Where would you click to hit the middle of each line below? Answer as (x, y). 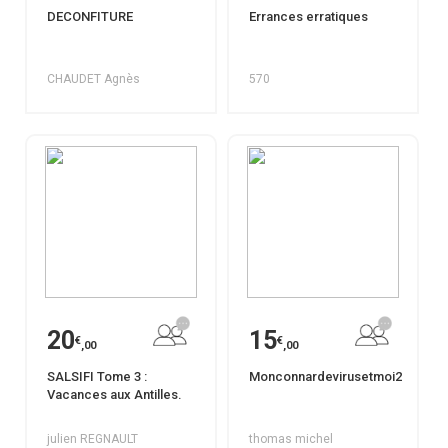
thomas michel (290, 439)
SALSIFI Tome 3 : (97, 376)
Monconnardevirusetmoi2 (325, 376)
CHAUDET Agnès (93, 79)
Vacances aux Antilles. (114, 394)
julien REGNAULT (92, 439)
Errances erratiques (308, 16)
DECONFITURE (90, 16)
